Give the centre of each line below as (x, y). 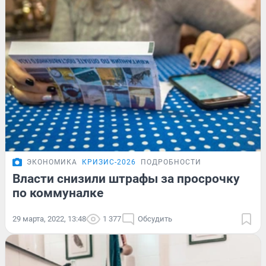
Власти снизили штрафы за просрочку (126, 178)
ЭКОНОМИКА (52, 162)
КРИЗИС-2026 (109, 162)
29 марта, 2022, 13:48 (49, 218)
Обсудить (155, 218)
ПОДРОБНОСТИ (171, 162)
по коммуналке (58, 193)
